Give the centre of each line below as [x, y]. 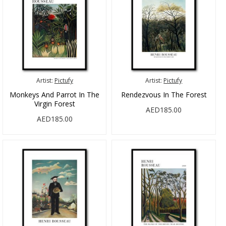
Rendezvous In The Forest [164, 95]
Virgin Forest [54, 104]
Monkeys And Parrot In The [55, 95]
